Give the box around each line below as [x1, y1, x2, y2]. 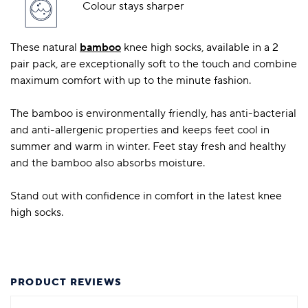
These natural [10, 41, 80, 55]
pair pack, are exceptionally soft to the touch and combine [10, 57, 297, 71]
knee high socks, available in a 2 [121, 41, 278, 55]
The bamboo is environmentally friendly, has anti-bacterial [10, 107, 296, 121]
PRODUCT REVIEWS [10, 276, 122, 289]
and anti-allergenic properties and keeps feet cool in [10, 123, 269, 137]
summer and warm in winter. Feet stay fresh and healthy [10, 140, 286, 154]
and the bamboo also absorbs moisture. [10, 156, 205, 170]
